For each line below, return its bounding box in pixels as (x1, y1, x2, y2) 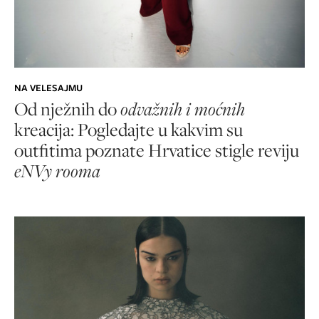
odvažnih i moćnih (120, 97, 245, 121)
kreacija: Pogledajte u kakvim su (14, 117, 243, 142)
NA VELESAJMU (14, 81, 83, 95)
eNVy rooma (14, 159, 100, 183)
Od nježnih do (14, 97, 120, 121)
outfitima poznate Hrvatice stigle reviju (14, 138, 299, 162)
